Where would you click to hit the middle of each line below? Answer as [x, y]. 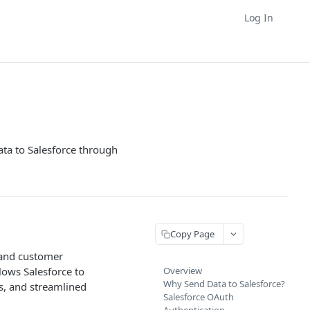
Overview [183, 271]
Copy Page [192, 234]
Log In [259, 17]
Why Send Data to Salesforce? [224, 284]
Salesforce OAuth [199, 297]
